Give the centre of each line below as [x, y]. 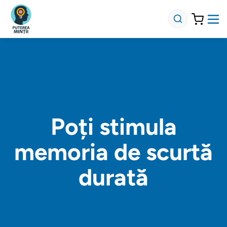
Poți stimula [113, 127]
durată [113, 177]
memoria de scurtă [113, 152]
